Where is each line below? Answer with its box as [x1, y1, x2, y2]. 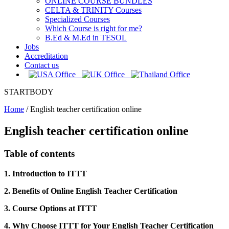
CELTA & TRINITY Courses [45, 6, 142, 14]
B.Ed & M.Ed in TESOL [45, 33, 127, 42]
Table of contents [4, 148, 75, 159]
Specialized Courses [45, 15, 110, 24]
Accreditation [25, 52, 68, 60]
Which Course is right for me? [45, 24, 142, 33]
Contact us [25, 61, 59, 70]
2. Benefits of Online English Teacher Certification [4, 186, 177, 195]
